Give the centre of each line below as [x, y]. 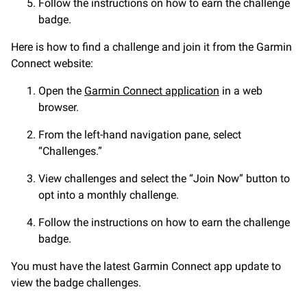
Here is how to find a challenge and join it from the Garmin [151, 47]
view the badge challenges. [76, 282]
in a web [241, 90]
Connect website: [52, 63]
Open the [61, 90]
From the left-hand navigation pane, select [140, 134]
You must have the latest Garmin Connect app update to [146, 266]
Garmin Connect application [152, 90]
